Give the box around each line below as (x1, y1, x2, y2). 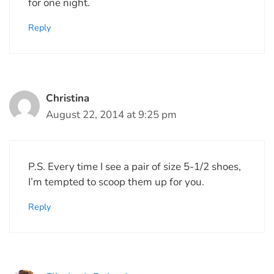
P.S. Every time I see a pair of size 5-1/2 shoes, (28, 159, 241, 174)
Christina (46, 91, 89, 106)
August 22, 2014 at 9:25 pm (46, 108, 177, 122)
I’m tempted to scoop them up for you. (28, 174, 204, 189)
